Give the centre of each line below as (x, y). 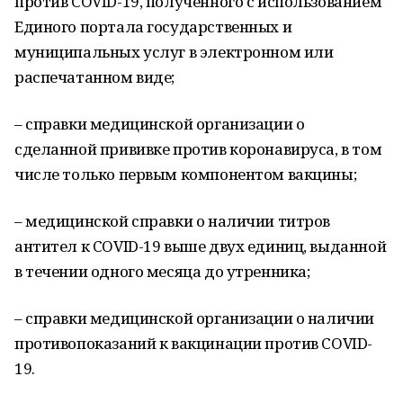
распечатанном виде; (95, 77)
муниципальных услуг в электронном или (174, 52)
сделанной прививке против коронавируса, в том (198, 149)
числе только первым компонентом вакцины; (186, 174)
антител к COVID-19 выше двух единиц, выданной (201, 246)
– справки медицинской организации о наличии (194, 318)
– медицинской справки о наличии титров (173, 221)
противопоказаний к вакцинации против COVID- (193, 343)
